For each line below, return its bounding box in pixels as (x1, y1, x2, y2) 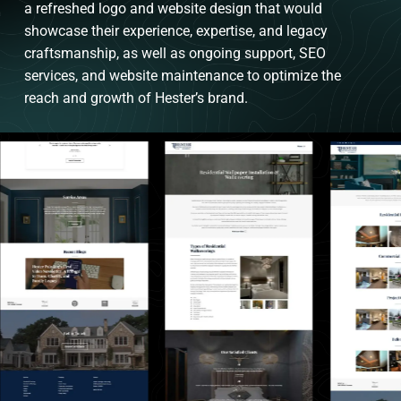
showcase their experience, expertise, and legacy (24, 22, 328, 40)
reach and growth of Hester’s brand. (24, 90, 249, 107)
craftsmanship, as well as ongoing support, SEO (24, 45, 327, 63)
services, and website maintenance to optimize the (24, 67, 342, 85)
